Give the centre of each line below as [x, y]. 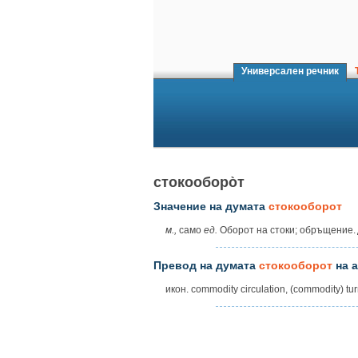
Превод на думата [206, 265]
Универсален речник [290, 71]
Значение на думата [211, 207]
